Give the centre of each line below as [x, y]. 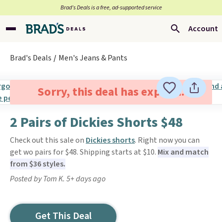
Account [203, 29]
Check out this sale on [48, 140]
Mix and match [183, 152]
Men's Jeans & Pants [93, 58]
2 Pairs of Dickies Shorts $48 [96, 122]
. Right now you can [167, 140]
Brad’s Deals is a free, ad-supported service [111, 8]
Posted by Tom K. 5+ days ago [58, 179]
